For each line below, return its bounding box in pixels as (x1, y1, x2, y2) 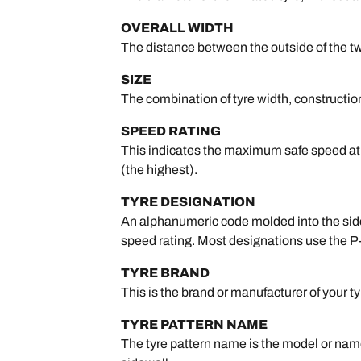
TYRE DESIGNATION (121, 195, 256, 209)
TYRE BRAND (121, 266, 210, 280)
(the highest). (121, 163, 198, 176)
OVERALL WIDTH (121, 21, 234, 35)
